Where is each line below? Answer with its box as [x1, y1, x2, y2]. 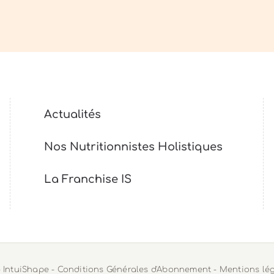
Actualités [44, 108, 102, 120]
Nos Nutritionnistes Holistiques [44, 140, 223, 153]
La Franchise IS [44, 172, 132, 185]
